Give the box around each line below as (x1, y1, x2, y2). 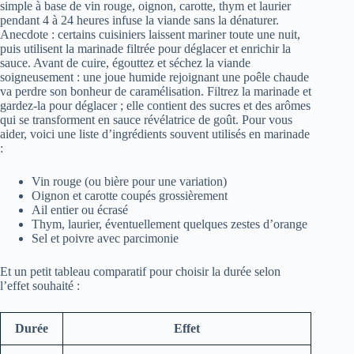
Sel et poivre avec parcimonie (32, 232, 179, 246)
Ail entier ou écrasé (32, 203, 128, 217)
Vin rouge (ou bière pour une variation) (32, 175, 227, 189)
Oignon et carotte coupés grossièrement (32, 189, 228, 203)
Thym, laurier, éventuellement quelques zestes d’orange (32, 217, 307, 232)
